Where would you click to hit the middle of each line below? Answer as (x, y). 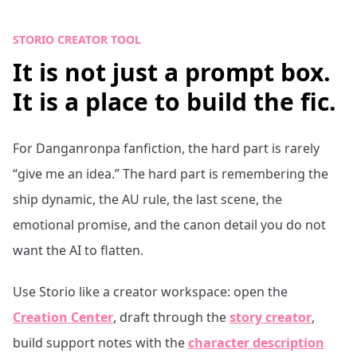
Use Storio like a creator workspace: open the (150, 292)
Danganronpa (78, 148)
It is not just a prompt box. (172, 72)
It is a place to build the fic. (175, 102)
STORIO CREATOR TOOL (77, 39)
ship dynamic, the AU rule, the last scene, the (147, 199)
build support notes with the (99, 343)
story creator (271, 317)
